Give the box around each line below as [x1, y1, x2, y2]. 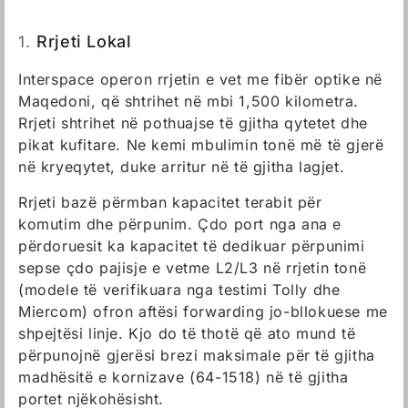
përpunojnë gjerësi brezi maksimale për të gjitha [18, 346, 375, 364]
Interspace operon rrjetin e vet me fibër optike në [18, 70, 383, 88]
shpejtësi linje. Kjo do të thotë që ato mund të [18, 324, 356, 342]
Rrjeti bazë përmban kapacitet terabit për [18, 193, 322, 211]
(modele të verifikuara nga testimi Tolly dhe [18, 280, 341, 299]
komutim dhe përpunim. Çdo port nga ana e [18, 215, 342, 233]
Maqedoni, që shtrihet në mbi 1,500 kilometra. [18, 92, 360, 110]
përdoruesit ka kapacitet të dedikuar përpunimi [18, 237, 365, 255]
